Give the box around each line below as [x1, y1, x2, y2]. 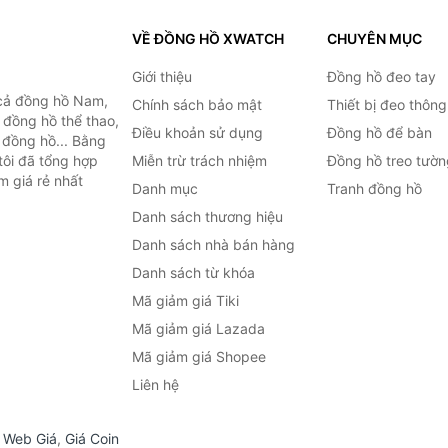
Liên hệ [131, 376, 179, 393]
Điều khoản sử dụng [131, 124, 263, 141]
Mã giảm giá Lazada [131, 320, 265, 337]
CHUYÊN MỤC [326, 30, 422, 47]
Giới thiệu [131, 68, 192, 85]
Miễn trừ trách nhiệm [131, 152, 267, 169]
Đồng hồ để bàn [326, 124, 432, 141]
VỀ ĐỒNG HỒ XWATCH [131, 30, 284, 47]
